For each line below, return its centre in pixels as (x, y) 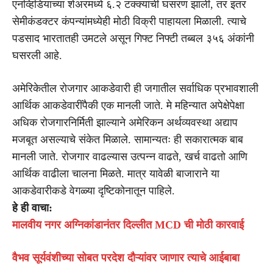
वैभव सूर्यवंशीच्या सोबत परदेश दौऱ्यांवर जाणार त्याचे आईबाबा (126, 257)
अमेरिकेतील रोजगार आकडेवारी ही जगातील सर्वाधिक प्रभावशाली (135, 88)
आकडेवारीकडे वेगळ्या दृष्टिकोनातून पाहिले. (94, 190)
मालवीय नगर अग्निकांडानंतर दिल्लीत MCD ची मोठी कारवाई (128, 225)
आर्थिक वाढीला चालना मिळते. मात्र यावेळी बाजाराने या (116, 173)
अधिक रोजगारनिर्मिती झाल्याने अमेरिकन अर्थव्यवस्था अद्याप (125, 122)
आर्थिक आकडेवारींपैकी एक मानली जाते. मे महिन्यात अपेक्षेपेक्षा (128, 105)
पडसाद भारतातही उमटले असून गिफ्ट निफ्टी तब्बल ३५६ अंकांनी (133, 38)
